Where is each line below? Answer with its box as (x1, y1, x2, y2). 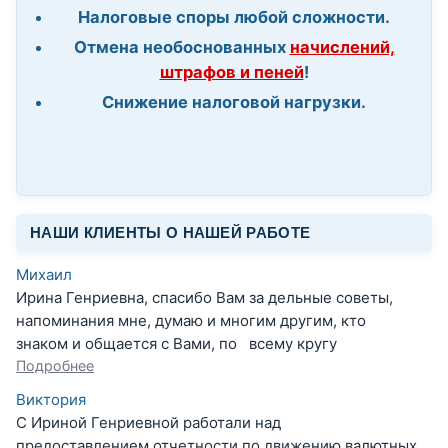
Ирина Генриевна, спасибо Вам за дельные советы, (16, 288, 393, 308)
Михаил (16, 265, 72, 285)
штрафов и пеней (159, 61, 304, 82)
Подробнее (16, 357, 94, 375)
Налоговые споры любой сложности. (78, 6, 390, 27)
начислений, (289, 36, 395, 57)
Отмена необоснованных (73, 36, 290, 57)
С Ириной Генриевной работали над (16, 413, 281, 433)
